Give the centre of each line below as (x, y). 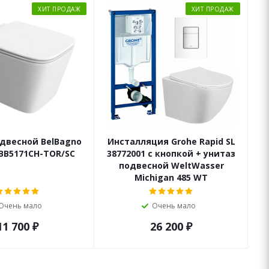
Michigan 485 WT (171, 177)
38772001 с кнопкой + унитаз (171, 153)
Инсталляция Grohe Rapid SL (171, 141)
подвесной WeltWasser (171, 165)
